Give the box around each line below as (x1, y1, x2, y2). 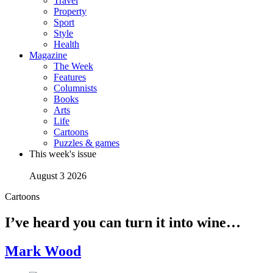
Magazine (29, 50, 67, 60)
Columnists (54, 83, 97, 93)
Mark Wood (5, 243, 81, 259)
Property (54, 6, 87, 16)
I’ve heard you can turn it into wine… (5, 214, 241, 230)
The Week (54, 61, 93, 71)
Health (54, 39, 79, 49)
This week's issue (29, 149, 96, 159)
